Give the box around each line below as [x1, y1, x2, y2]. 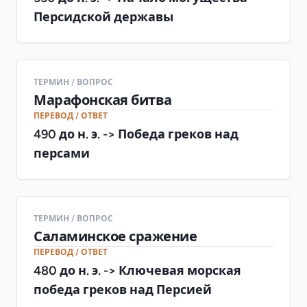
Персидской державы [34, 10, 173, 23]
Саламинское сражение [34, 229, 197, 243]
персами [34, 147, 90, 159]
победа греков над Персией [34, 283, 212, 295]
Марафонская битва [34, 93, 172, 107]
